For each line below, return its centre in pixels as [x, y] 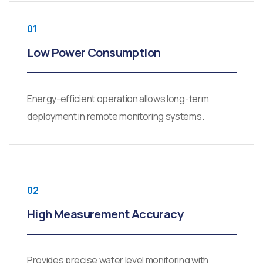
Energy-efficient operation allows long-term [118, 99]
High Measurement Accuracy [105, 214]
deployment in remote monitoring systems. [116, 117]
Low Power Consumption [94, 53]
